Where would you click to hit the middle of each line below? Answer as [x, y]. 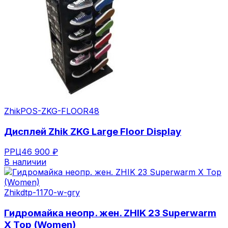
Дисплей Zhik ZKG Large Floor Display [93, 131]
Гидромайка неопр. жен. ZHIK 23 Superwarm [110, 213]
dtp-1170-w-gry [50, 193]
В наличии [25, 162]
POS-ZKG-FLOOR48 [60, 111]
